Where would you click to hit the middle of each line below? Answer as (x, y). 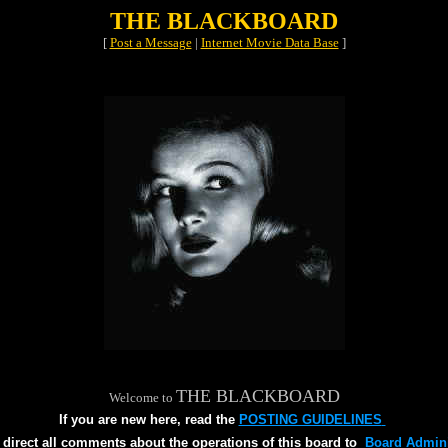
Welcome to (142, 397)
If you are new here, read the (148, 419)
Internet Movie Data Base (269, 42)
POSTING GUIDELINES (310, 419)
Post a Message (150, 42)
